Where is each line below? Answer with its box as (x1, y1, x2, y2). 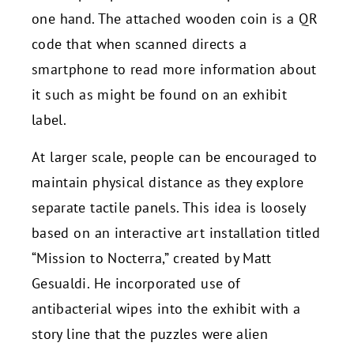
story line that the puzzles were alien (32, 324, 269, 343)
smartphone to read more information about (32, 60, 317, 79)
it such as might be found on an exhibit (32, 85, 288, 104)
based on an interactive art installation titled (32, 223, 320, 242)
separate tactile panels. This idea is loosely (32, 198, 306, 217)
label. (32, 111, 66, 130)
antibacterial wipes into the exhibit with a (32, 299, 301, 318)
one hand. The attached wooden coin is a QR (32, 9, 318, 28)
